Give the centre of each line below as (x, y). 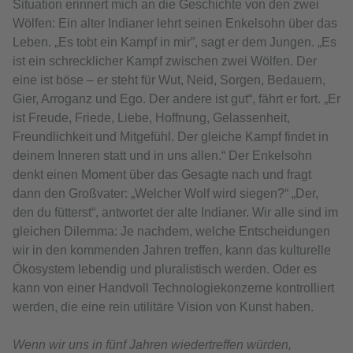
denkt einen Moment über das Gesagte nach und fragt (162, 174)
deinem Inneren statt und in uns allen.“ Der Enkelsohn (162, 155)
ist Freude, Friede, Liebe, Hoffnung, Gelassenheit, (151, 117)
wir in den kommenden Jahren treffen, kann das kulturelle (172, 250)
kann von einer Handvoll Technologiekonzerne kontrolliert (173, 288)
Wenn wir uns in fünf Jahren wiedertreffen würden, (152, 344)
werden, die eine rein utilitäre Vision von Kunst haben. (165, 307)
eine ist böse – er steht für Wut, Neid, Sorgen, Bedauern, (169, 80)
